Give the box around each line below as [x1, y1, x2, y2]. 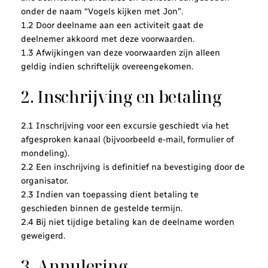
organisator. [20, 175, 68, 187]
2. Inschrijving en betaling [20, 85, 222, 108]
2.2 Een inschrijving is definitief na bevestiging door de [20, 162, 245, 173]
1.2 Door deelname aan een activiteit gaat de [20, 20, 203, 31]
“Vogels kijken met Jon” [84, 6, 181, 17]
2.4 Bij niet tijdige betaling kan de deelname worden [20, 217, 234, 228]
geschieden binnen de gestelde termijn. [20, 203, 182, 214]
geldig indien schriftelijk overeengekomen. [20, 61, 193, 72]
